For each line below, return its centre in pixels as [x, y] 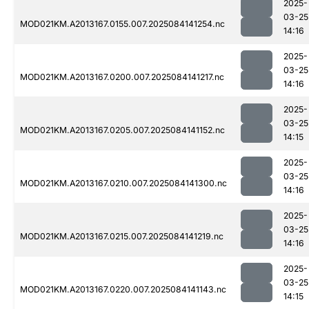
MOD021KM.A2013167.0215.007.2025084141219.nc [122, 237]
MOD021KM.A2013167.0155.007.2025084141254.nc [122, 24]
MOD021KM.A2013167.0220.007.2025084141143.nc [123, 290]
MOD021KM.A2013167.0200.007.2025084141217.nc [122, 77]
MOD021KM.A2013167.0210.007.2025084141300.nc [123, 183]
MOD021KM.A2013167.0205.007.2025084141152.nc [122, 130]
